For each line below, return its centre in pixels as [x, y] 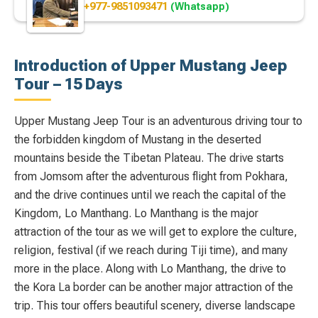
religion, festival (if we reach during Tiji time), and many [151, 250]
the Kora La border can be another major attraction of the [154, 287]
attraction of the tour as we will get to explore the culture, [156, 231]
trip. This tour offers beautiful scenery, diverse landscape [155, 305]
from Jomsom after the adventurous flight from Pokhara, [151, 176]
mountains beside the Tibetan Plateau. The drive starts [149, 158]
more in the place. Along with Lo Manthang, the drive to [150, 268]
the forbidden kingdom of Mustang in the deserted [138, 139]
